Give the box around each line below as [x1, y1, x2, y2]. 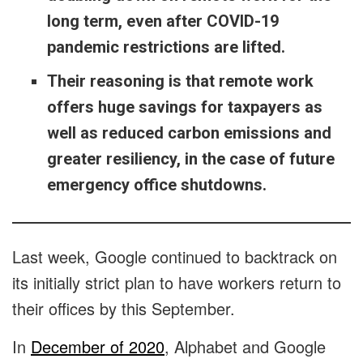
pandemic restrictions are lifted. [46, 37, 285, 58]
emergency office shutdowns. [46, 175, 267, 195]
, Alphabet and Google [164, 335, 326, 359]
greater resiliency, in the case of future [46, 149, 335, 169]
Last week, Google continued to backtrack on [12, 245, 337, 269]
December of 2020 [31, 335, 164, 359]
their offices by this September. [12, 297, 240, 321]
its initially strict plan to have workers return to [12, 271, 341, 295]
